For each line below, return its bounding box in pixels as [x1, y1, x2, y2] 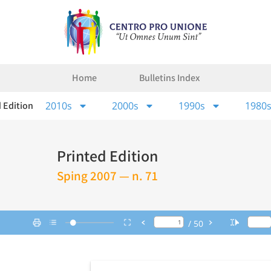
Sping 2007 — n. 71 [56, 168, 158, 184]
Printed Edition [56, 145, 158, 166]
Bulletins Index [139, 71, 200, 84]
